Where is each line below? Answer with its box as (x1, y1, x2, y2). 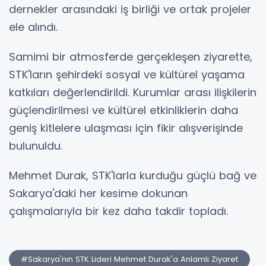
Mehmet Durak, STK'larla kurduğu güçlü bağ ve (9, 168, 256, 183)
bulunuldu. (9, 138, 62, 154)
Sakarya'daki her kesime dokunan (9, 186, 188, 201)
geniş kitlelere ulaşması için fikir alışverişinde (9, 121, 243, 136)
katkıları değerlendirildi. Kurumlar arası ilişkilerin (9, 85, 256, 100)
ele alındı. (9, 20, 58, 35)
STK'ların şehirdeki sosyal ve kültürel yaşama (9, 67, 245, 83)
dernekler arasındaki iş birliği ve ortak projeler (9, 2, 251, 17)
